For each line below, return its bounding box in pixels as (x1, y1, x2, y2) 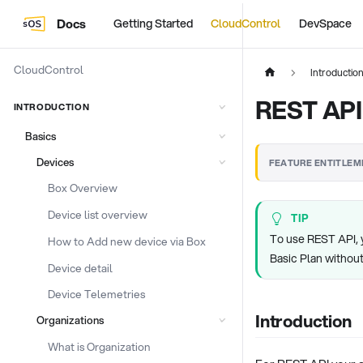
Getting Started (113, 15, 193, 32)
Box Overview (48, 180, 118, 196)
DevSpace (298, 15, 352, 32)
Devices (36, 154, 74, 169)
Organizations (36, 313, 104, 327)
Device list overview (48, 207, 148, 222)
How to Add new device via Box (48, 233, 207, 249)
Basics (24, 128, 56, 143)
